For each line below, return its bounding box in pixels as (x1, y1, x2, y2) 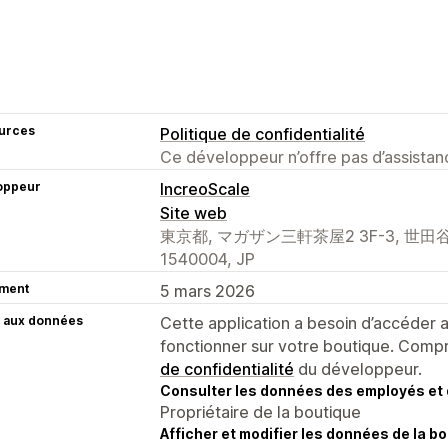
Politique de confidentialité (160, 123, 365, 144)
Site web (160, 202, 227, 223)
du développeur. (294, 358, 422, 379)
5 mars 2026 (160, 280, 255, 301)
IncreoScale (160, 178, 250, 199)
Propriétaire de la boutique (160, 401, 361, 422)
